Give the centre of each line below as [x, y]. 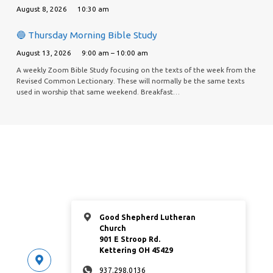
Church [112, 228]
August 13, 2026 [44, 52]
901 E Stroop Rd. [129, 239]
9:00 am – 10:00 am [115, 52]
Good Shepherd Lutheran [147, 217]
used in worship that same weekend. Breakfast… [98, 91]
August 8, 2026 [41, 9]
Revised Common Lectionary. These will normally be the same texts [130, 80]
